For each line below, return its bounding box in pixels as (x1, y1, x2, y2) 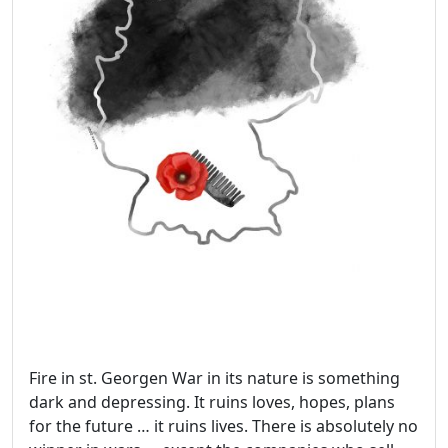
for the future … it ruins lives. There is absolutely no (29, 414, 418, 437)
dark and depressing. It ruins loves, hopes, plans (29, 390, 395, 413)
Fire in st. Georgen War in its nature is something (29, 366, 400, 389)
